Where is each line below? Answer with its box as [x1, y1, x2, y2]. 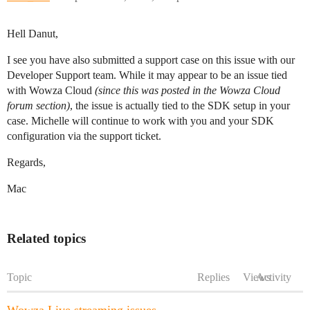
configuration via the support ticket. [7, 130, 161, 142]
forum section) [7, 100, 70, 111]
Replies [197, 271, 230, 283]
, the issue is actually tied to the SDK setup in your [70, 100, 290, 111]
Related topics [7, 231, 86, 246]
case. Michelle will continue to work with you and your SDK [7, 115, 274, 127]
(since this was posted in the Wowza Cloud [95, 84, 280, 96]
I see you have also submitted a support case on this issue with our [7, 54, 295, 66]
